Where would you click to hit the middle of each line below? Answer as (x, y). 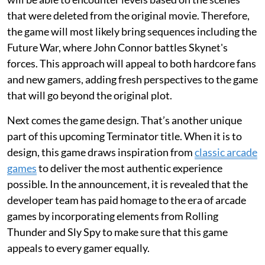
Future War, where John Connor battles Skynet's (117, 47)
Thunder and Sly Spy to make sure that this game (117, 232)
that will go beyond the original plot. (91, 95)
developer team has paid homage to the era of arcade (127, 200)
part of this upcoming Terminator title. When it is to (125, 136)
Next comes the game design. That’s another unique (125, 120)
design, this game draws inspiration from (101, 152)
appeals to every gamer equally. (78, 248)
